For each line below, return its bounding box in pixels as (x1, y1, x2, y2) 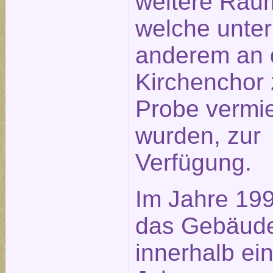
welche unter (135, 15, 272, 41)
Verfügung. (135, 149, 252, 175)
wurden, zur (135, 122, 261, 149)
